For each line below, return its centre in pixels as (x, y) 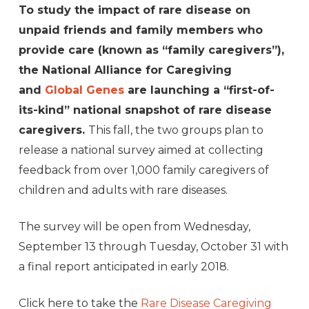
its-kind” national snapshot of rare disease (145, 110)
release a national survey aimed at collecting (141, 150)
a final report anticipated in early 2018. (123, 267)
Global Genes (84, 90)
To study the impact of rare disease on (134, 10)
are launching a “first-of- (199, 90)
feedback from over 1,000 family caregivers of (143, 170)
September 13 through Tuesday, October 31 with (153, 247)
